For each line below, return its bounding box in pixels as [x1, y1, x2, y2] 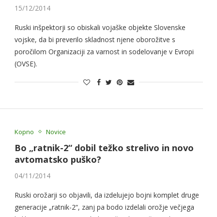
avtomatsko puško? [14, 153, 101, 165]
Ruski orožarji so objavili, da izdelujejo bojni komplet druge [14, 190, 199, 200]
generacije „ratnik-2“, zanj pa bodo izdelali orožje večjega [14, 202, 194, 212]
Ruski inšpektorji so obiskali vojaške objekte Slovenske [14, 23, 186, 32]
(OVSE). [14, 59, 37, 69]
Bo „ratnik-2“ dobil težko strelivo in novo [14, 141, 194, 154]
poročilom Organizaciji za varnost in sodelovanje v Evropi [14, 47, 194, 57]
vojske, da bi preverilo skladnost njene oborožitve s [14, 35, 175, 45]
